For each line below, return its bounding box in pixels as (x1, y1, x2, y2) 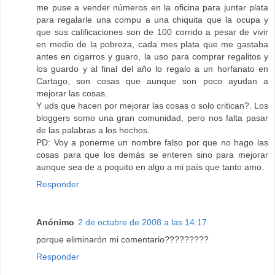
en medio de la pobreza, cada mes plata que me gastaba (36, 39, 268, 50)
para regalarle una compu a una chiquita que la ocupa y (36, 15, 268, 25)
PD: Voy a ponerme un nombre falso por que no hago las (36, 137, 268, 148)
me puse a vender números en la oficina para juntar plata (36, 2, 268, 13)
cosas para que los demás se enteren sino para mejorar (36, 150, 268, 160)
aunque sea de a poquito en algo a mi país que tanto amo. (36, 162, 264, 172)
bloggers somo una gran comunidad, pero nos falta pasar (36, 113, 268, 123)
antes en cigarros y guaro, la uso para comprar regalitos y (36, 52, 268, 62)
